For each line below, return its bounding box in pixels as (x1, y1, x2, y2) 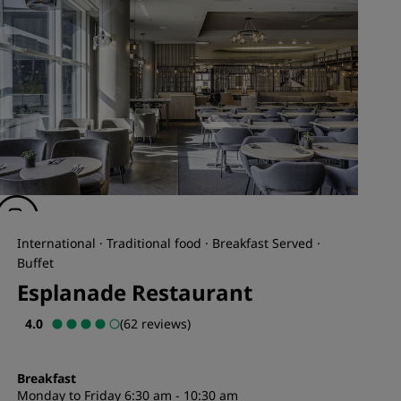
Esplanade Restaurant (16, 277, 252, 307)
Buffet (16, 254, 54, 271)
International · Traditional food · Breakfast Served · (16, 235, 320, 252)
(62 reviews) (119, 315, 191, 332)
